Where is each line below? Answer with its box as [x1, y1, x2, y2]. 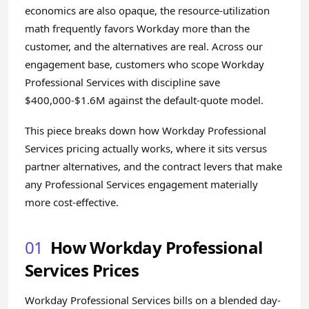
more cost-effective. [25, 195, 119, 209]
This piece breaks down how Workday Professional [25, 123, 266, 137]
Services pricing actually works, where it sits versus [25, 141, 267, 155]
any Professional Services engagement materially [25, 177, 258, 191]
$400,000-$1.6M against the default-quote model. [25, 93, 263, 107]
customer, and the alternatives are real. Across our [25, 39, 263, 53]
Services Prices [25, 259, 139, 281]
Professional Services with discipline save [25, 75, 220, 89]
